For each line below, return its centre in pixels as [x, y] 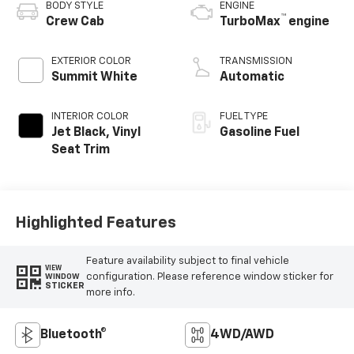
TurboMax [250, 23]
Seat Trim [80, 151]
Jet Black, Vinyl [96, 133]
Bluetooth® [73, 335]
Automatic [252, 78]
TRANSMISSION [256, 62]
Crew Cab [75, 23]
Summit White [94, 78]
